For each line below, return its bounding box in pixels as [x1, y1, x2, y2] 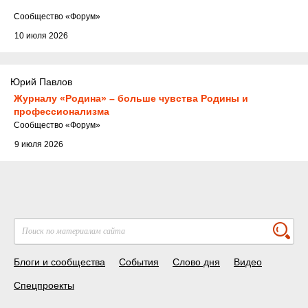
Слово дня [173, 256, 220, 268]
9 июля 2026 [14, 140, 63, 150]
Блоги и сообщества [14, 256, 105, 268]
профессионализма [14, 106, 109, 118]
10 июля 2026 [14, 31, 68, 41]
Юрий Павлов [10, 76, 72, 88]
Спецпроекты [14, 280, 74, 291]
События [119, 256, 159, 268]
